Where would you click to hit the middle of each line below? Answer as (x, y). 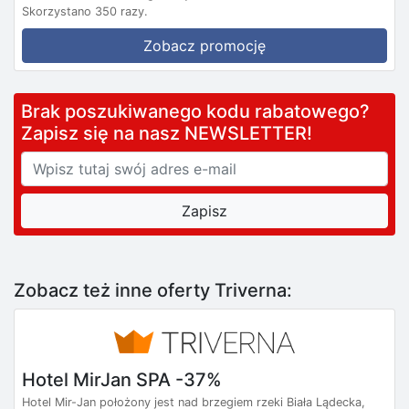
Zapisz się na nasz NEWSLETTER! (167, 133)
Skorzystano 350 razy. (85, 11)
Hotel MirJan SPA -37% (122, 379)
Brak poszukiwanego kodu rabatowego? (202, 111)
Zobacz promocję (204, 45)
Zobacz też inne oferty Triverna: (153, 290)
